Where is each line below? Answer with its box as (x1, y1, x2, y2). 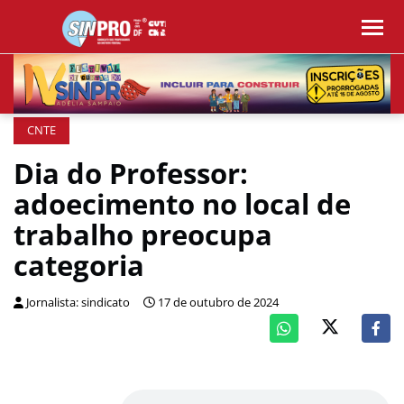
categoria (14, 246, 144, 284)
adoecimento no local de (14, 185, 351, 223)
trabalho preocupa (14, 216, 272, 253)
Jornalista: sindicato (26, 295, 130, 310)
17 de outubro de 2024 (158, 295, 279, 310)
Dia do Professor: (14, 154, 248, 192)
